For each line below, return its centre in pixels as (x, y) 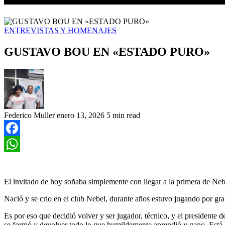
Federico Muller (29, 115)
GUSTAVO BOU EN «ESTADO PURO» (107, 51)
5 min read (123, 115)
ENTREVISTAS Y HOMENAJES (60, 30)
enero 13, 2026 (81, 115)
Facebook (20, 144)
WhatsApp (21, 160)
